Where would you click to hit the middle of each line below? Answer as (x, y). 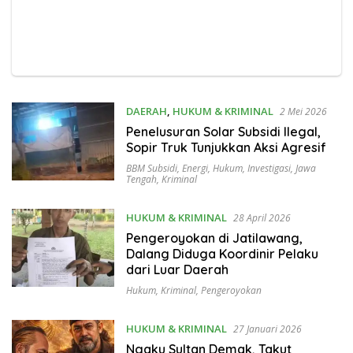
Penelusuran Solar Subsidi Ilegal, (223, 132)
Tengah (141, 180)
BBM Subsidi (151, 169)
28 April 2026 (262, 218)
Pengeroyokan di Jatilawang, (214, 238)
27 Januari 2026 (267, 329)
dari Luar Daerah (177, 270)
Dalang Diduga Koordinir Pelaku (222, 254)
